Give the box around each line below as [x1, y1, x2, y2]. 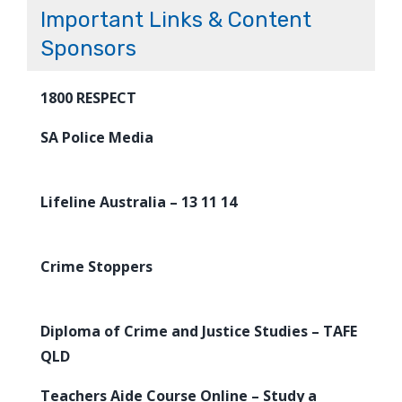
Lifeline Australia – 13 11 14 [40, 191, 237, 212]
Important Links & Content [40, 6, 311, 32]
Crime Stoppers [40, 256, 153, 276]
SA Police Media [40, 127, 153, 147]
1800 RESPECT [40, 87, 136, 108]
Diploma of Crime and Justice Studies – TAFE [40, 320, 357, 341]
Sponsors [40, 35, 136, 61]
